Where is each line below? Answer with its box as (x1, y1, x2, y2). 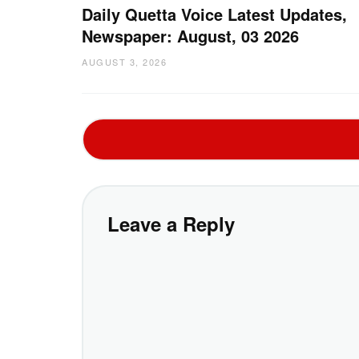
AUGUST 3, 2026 (82, 54, 167, 68)
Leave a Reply (107, 209, 235, 237)
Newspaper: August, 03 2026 (82, 23, 299, 47)
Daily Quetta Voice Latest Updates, (82, 2, 347, 26)
